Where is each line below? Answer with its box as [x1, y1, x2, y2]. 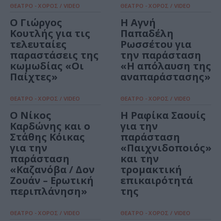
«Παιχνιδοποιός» [120, 141, 212, 155]
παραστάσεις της [10, 48, 99, 62]
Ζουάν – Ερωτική [10, 174, 94, 187]
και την [120, 152, 159, 166]
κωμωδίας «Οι [10, 59, 84, 73]
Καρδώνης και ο [10, 119, 90, 133]
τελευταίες [10, 37, 67, 51]
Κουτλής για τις [10, 27, 90, 40]
